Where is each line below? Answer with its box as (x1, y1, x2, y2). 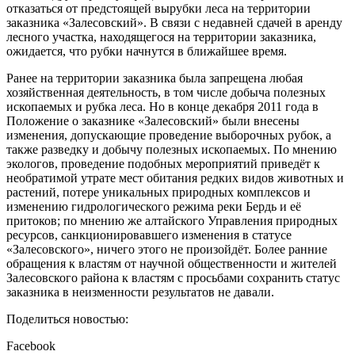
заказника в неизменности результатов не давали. (6, 285, 274, 300)
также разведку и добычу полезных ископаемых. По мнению (6, 143, 337, 157)
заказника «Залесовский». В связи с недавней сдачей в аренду (6, 16, 342, 30)
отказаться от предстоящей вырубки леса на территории (6, 2, 311, 16)
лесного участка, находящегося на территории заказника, (6, 30, 316, 44)
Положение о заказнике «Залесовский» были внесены (6, 114, 300, 128)
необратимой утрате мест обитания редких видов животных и (6, 171, 344, 185)
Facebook (6, 339, 55, 353)
